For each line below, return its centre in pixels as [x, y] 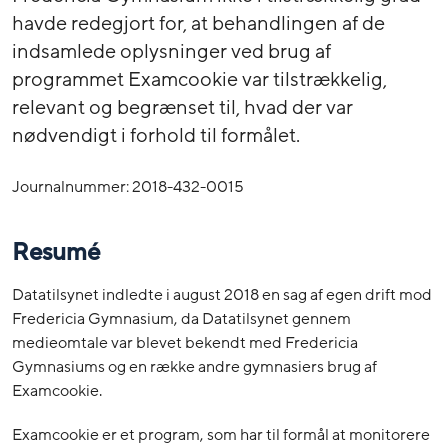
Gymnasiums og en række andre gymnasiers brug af [194, 367]
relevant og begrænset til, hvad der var [182, 107]
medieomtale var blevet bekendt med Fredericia [185, 343]
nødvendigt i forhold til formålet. [156, 135]
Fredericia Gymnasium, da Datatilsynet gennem [181, 319]
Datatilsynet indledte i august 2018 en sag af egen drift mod [222, 295]
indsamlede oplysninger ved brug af [171, 51]
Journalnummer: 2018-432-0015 [128, 186]
